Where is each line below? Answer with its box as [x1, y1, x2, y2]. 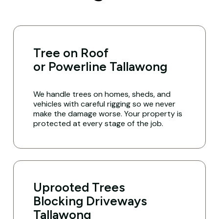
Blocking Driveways [33, 194, 148, 209]
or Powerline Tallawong [33, 59, 168, 74]
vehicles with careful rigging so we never [33, 98, 176, 109]
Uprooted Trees [33, 180, 126, 195]
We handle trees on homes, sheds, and [33, 88, 171, 99]
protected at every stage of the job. [33, 118, 164, 129]
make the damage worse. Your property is [33, 108, 183, 119]
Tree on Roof [33, 45, 109, 60]
